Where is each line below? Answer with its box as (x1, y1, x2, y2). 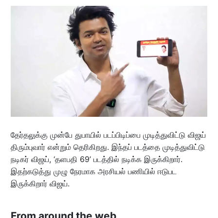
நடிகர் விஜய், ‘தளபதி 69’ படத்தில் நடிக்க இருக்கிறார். (10, 154, 182, 164)
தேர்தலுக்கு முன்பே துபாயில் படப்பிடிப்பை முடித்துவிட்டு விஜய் (10, 129, 206, 140)
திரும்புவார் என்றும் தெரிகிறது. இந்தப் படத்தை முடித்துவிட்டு (10, 142, 205, 152)
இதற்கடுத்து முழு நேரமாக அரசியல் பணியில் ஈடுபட (10, 166, 177, 176)
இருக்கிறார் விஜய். (10, 178, 70, 188)
